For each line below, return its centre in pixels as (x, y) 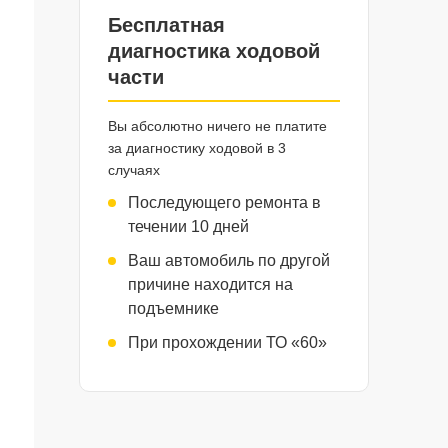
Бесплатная (166, 25)
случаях (133, 170)
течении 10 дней (188, 226)
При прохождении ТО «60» (227, 342)
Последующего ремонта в (224, 202)
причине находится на (210, 284)
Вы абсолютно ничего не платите (217, 126)
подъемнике (173, 308)
